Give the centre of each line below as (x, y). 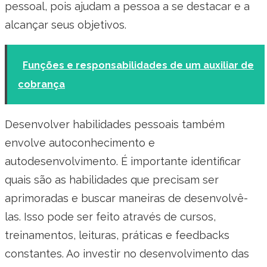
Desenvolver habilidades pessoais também (115, 124)
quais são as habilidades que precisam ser (112, 179)
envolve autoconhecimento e (80, 142)
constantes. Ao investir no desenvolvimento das (127, 253)
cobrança (41, 84)
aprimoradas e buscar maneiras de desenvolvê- (126, 198)
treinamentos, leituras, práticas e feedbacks (117, 235)
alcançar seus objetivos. (66, 24)
